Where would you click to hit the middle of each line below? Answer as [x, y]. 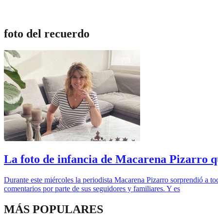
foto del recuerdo [47, 33]
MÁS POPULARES [54, 209]
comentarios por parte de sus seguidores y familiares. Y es [92, 188]
